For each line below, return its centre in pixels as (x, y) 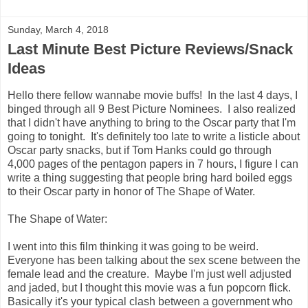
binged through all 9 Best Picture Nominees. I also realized (152, 109)
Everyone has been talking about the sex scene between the (154, 260)
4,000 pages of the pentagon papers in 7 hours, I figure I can (153, 164)
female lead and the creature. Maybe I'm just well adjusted (150, 274)
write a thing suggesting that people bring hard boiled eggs (150, 177)
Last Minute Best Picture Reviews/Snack (150, 49)
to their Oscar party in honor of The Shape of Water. (131, 191)
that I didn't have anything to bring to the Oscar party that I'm (152, 122)
